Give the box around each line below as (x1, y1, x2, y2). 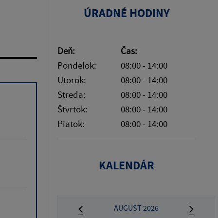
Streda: (57, 88, 86, 100)
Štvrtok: (57, 103, 88, 115)
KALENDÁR (99, 157, 154, 173)
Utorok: (57, 73, 86, 86)
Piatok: (57, 117, 85, 129)
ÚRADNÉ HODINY (83, 5, 170, 20)
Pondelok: (57, 59, 96, 71)
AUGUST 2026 (113, 202, 159, 213)
